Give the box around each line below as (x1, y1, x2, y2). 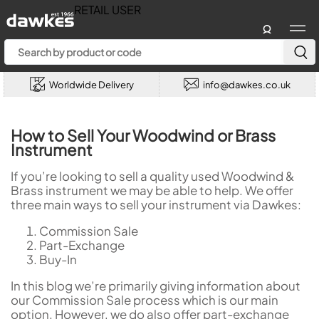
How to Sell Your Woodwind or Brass (11, 125, 276, 145)
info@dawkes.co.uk (203, 78, 291, 90)
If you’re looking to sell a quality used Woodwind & (11, 167, 294, 184)
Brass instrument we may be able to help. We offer (11, 182, 293, 198)
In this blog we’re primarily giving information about (11, 277, 300, 293)
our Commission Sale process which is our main (11, 291, 278, 308)
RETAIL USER (74, 2, 141, 17)
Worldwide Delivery (48, 78, 134, 90)
